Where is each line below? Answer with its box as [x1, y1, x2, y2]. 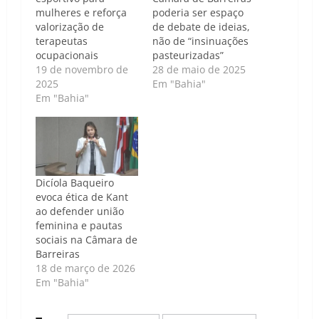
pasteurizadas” [152, 48, 224, 63]
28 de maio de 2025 [152, 63, 246, 77]
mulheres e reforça [36, 6, 127, 20]
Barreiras [36, 246, 80, 261]
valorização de [36, 20, 104, 34]
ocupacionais [36, 48, 98, 63]
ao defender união [36, 204, 124, 218]
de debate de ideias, [152, 20, 250, 34]
